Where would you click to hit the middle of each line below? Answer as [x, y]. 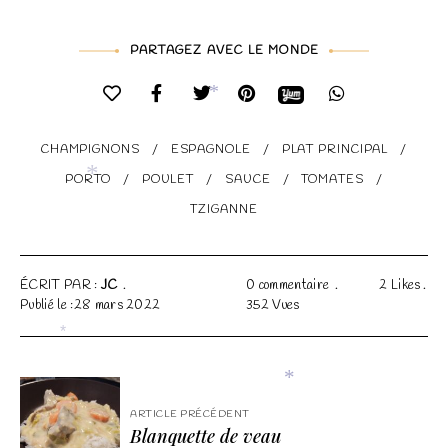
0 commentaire [288, 286]
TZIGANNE [224, 210]
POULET [168, 180]
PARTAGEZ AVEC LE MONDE [224, 51]
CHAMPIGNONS [90, 150]
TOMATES [332, 180]
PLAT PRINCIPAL [335, 150]
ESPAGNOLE [210, 150]
